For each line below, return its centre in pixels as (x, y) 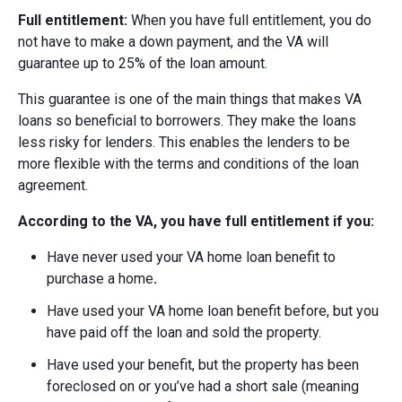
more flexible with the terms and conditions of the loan (188, 164)
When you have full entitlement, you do (249, 21)
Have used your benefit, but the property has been (203, 365)
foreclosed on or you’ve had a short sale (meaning (203, 387)
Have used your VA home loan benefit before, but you (213, 311)
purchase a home (100, 279)
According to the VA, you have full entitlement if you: (196, 222)
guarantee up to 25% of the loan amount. (143, 64)
